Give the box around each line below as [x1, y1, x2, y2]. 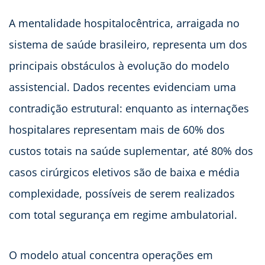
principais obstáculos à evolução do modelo [9, 59, 230, 73]
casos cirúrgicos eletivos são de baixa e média [9, 165, 240, 180]
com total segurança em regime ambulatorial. [9, 208, 237, 222]
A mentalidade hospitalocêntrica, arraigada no [9, 16, 240, 31]
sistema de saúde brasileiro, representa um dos [9, 37, 247, 52]
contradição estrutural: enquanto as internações [9, 101, 249, 116]
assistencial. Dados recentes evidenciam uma [9, 80, 236, 95]
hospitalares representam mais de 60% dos [9, 122, 225, 137]
